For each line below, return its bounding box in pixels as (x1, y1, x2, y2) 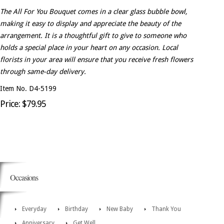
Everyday (22, 205, 46, 213)
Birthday (65, 205, 88, 213)
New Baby (106, 205, 133, 213)
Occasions (10, 172, 38, 183)
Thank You (151, 205, 181, 213)
